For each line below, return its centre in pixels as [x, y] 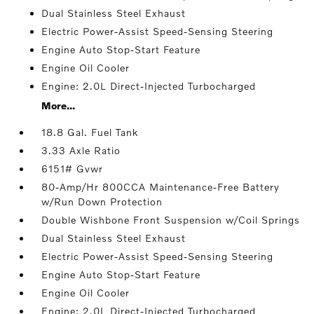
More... [59, 106]
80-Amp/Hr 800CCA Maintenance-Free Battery [161, 187]
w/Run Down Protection [102, 202]
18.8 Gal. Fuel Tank [90, 132]
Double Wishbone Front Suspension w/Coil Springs [171, 220]
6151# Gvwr [73, 169]
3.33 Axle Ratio [81, 151]
